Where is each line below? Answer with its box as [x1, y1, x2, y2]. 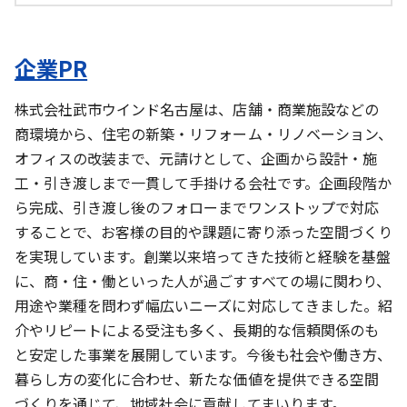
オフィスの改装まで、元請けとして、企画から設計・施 [15, 146, 377, 169]
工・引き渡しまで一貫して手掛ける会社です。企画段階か [15, 171, 392, 194]
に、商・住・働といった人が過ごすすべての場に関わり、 [15, 269, 391, 292]
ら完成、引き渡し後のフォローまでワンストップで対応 [15, 195, 379, 218]
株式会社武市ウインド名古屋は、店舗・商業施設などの [15, 97, 379, 120]
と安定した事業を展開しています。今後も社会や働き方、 [15, 342, 392, 365]
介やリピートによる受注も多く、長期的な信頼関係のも [15, 318, 379, 341]
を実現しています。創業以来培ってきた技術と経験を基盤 [15, 244, 391, 267]
